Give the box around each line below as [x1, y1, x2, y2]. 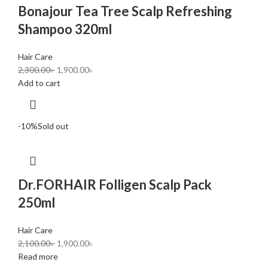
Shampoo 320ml [18, 21, 112, 38]
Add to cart [18, 78, 60, 89]
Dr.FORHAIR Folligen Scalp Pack [18, 176, 212, 193]
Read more [18, 251, 58, 262]
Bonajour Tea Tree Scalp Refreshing [18, 3, 232, 20]
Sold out [38, 121, 69, 132]
